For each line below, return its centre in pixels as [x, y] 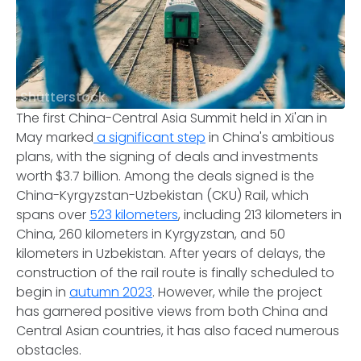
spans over [53, 215]
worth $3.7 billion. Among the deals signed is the [165, 176]
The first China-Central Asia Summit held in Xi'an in [172, 118]
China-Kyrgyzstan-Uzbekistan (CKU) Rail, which [162, 195]
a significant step [149, 137]
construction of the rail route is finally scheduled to [175, 273]
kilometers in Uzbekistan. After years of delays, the [171, 253]
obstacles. [49, 350]
